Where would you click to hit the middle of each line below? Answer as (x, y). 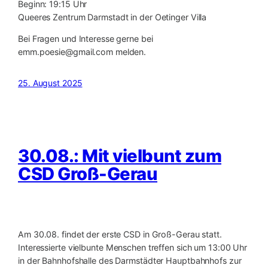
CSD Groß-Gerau (88, 174)
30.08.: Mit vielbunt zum (120, 156)
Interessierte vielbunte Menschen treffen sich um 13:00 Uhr (133, 248)
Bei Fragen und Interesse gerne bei (86, 38)
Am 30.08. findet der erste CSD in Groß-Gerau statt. (120, 234)
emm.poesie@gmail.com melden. (82, 51)
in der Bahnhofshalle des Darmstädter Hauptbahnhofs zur (130, 261)
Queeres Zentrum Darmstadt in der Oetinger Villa (112, 17)
